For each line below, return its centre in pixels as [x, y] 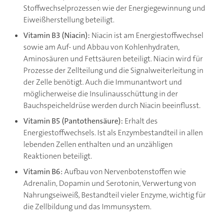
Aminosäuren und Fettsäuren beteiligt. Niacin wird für [113, 59]
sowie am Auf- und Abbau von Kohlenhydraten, [101, 47]
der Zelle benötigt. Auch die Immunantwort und [103, 82]
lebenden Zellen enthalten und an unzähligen [98, 145]
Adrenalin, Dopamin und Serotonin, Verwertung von [110, 183]
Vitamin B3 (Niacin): [57, 36]
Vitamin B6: [43, 172]
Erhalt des [140, 121]
